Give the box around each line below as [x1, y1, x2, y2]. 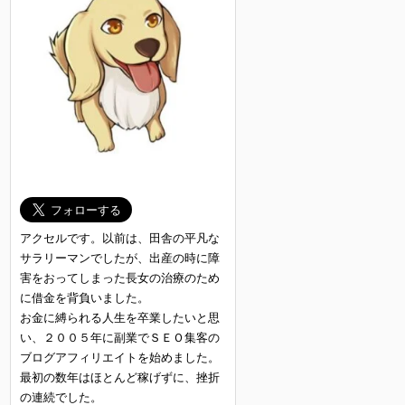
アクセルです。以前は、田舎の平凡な [20, 231, 220, 245]
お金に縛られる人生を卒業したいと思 [20, 310, 220, 325]
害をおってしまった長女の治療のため [20, 270, 220, 285]
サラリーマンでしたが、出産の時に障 [20, 250, 220, 265]
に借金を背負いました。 [20, 290, 149, 305]
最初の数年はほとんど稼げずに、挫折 [20, 370, 220, 384]
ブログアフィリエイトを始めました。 [20, 350, 220, 364]
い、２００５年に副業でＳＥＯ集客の [20, 330, 220, 344]
